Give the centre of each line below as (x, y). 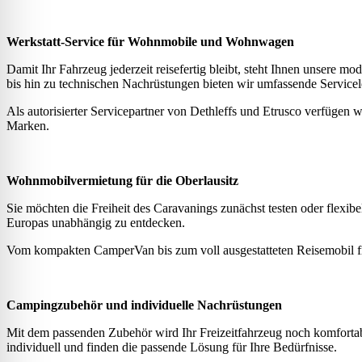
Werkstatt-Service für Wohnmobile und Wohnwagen (150, 42)
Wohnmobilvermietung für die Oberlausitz (122, 181)
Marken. (28, 126)
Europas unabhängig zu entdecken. (96, 223)
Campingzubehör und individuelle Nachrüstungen (144, 305)
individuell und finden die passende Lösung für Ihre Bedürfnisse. (172, 347)
